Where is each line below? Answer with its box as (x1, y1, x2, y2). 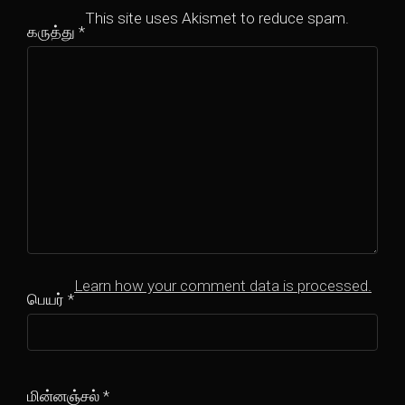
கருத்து (27, 23, 79, 41)
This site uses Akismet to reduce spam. (85, 9, 349, 27)
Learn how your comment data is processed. (74, 277, 372, 295)
